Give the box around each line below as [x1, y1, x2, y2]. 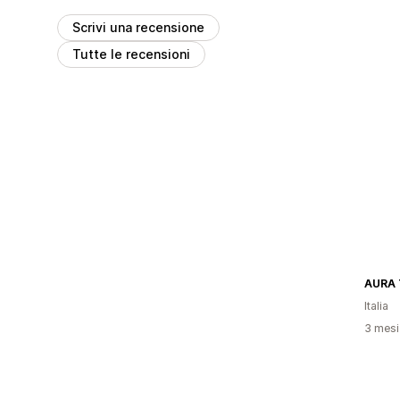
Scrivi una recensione [72, 19, 204, 35]
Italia [364, 298, 388, 312]
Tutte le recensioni [72, 46, 190, 62]
